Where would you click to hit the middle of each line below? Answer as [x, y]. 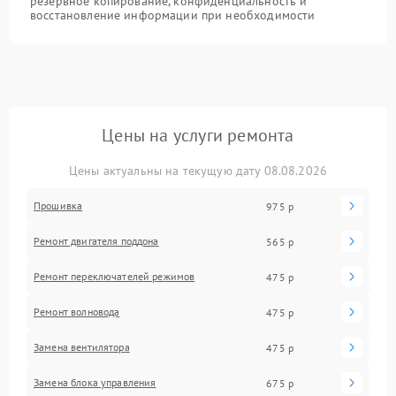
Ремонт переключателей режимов [114, 276]
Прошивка [58, 206]
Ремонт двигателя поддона [96, 241]
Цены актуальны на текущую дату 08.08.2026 [198, 171]
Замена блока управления [95, 382]
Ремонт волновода [77, 312]
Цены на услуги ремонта [198, 135]
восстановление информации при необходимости [173, 15]
